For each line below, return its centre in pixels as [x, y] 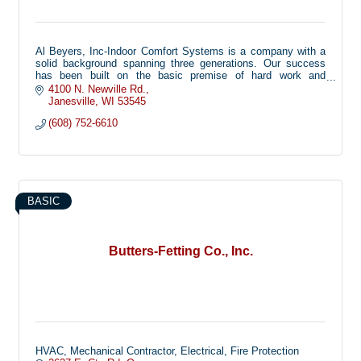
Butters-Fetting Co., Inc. [180, 251]
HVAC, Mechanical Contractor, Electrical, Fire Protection [167, 351]
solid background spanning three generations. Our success [180, 63]
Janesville [72, 101]
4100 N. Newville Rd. [98, 89]
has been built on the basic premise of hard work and [180, 75]
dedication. [61, 87]
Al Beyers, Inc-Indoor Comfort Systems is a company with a [180, 51]
